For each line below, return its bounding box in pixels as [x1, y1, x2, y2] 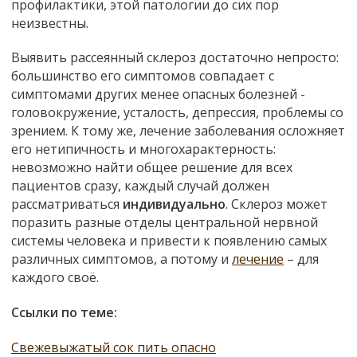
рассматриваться [11, 195, 123, 214]
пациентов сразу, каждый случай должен [11, 177, 269, 195]
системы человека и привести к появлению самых [11, 232, 327, 250]
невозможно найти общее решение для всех [11, 159, 292, 177]
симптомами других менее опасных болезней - [11, 85, 305, 104]
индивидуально [123, 195, 226, 214]
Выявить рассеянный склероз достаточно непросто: [11, 49, 339, 67]
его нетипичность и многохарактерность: [11, 140, 276, 159]
